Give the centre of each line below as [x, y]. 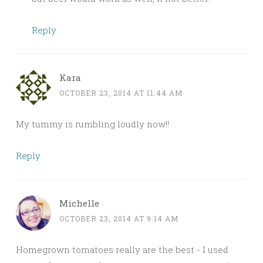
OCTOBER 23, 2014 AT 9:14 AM [119, 219]
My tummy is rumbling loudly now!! [92, 124]
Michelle [79, 203]
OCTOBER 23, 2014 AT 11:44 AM [121, 93]
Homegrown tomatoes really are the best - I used [122, 250]
